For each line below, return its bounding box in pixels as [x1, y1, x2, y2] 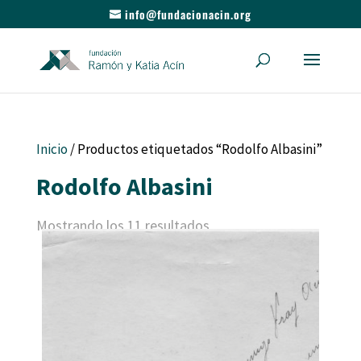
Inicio [35, 140, 68, 158]
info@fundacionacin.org [124, 5, 251, 23]
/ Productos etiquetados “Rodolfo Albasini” [67, 140, 322, 158]
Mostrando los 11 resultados [35, 216, 210, 234]
